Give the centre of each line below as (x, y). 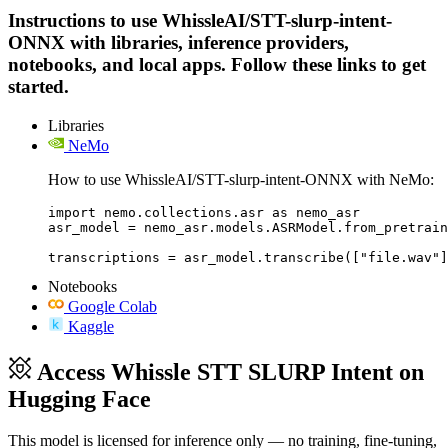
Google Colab (112, 306)
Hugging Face (79, 398)
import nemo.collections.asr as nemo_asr (204, 212)
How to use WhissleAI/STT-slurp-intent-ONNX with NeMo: (241, 179)
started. (38, 86)
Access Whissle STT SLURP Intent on (230, 371)
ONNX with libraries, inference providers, (178, 42)
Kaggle (91, 326)
